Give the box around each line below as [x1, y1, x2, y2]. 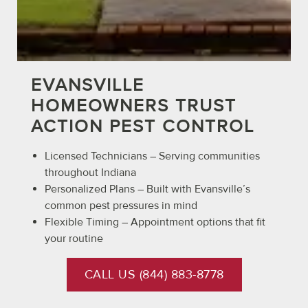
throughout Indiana [45, 166, 136, 180]
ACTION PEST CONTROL [31, 115, 254, 138]
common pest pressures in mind [45, 199, 197, 213]
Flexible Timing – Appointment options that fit [45, 215, 265, 230]
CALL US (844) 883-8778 [84, 267, 224, 283]
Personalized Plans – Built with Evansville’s [45, 182, 250, 197]
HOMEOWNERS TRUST [31, 95, 236, 118]
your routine [45, 232, 103, 246]
